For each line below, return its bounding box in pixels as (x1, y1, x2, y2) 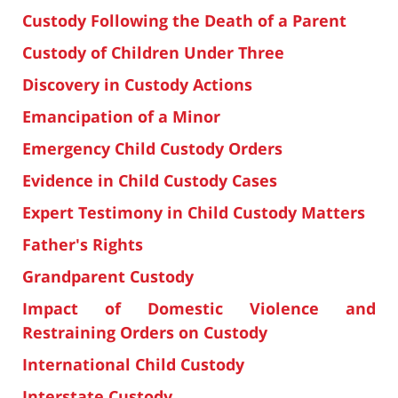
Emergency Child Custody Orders (22, 138, 283, 160)
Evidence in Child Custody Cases (22, 170, 277, 192)
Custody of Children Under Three (22, 42, 284, 64)
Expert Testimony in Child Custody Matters (22, 202, 365, 224)
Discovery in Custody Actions (22, 74, 252, 96)
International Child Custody (22, 354, 244, 376)
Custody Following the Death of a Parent (22, 10, 346, 32)
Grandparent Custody (22, 266, 194, 288)
